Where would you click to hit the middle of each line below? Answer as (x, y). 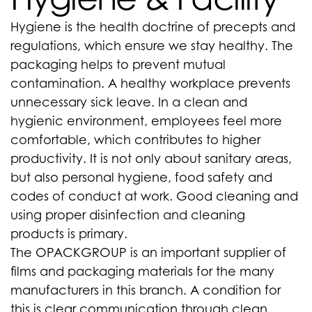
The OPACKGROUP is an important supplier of (148, 252)
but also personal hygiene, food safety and (141, 177)
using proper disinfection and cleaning (128, 215)
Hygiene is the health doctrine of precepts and (153, 27)
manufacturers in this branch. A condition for (146, 290)
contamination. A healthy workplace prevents (150, 83)
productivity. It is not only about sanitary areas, (151, 158)
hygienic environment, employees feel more (146, 121)
